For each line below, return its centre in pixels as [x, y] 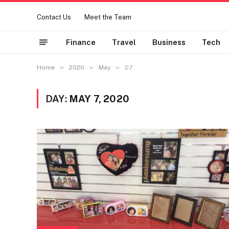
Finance [81, 42]
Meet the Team [108, 17]
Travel [124, 42]
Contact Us [54, 17]
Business [169, 42]
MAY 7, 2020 [99, 99]
